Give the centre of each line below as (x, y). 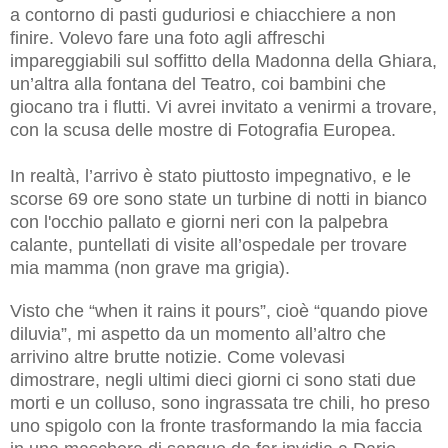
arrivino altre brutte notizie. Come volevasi (177, 356)
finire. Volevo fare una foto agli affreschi (167, 37)
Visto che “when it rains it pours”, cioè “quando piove (219, 310)
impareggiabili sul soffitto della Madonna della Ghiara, (223, 60)
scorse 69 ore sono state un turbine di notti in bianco (218, 198)
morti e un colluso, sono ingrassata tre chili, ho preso (220, 402)
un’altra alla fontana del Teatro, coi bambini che (198, 83)
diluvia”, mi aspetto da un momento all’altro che (198, 333)
